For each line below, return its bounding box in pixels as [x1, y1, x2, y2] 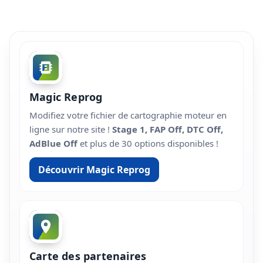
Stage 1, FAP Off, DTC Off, [112, 123, 223, 136]
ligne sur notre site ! [29, 123, 112, 136]
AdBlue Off [29, 137, 77, 150]
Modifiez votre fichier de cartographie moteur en [29, 109, 227, 122]
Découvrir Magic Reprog [38, 163, 150, 177]
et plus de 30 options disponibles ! [77, 137, 218, 150]
